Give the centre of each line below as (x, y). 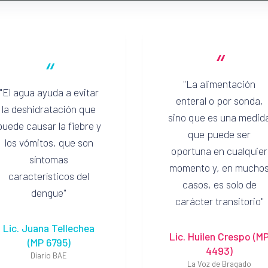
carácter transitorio (218, 201)
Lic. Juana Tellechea (49, 228)
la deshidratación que (49, 109)
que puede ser (219, 134)
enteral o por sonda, (219, 100)
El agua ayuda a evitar (50, 92)
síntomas (49, 159)
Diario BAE (49, 256)
